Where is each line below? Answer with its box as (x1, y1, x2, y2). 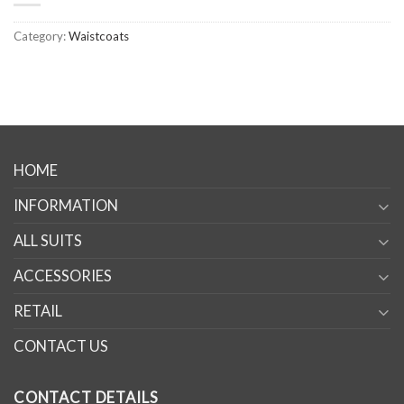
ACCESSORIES (14, 267, 112, 286)
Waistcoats (69, 28, 129, 43)
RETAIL (14, 302, 62, 321)
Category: (14, 28, 69, 43)
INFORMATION (14, 197, 118, 216)
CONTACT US (14, 337, 108, 356)
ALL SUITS (14, 232, 82, 251)
